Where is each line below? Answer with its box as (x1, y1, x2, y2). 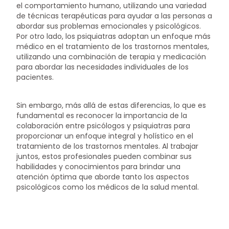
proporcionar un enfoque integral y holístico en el (16, 131, 194, 142)
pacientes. (16, 72, 54, 82)
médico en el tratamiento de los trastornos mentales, (16, 41, 210, 52)
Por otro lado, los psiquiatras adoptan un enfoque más (16, 31, 211, 41)
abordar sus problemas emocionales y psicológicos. (16, 20, 201, 31)
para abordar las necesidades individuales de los (16, 61, 189, 72)
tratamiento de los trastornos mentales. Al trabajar (16, 141, 199, 152)
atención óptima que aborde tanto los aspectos (16, 172, 190, 182)
